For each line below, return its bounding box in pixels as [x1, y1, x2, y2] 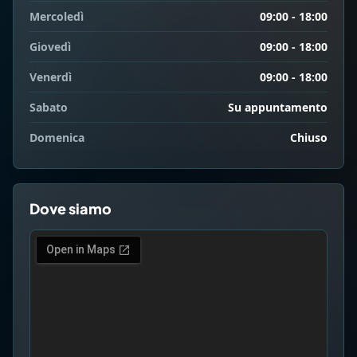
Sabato [29, 100, 68, 115]
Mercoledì [29, 9, 84, 24]
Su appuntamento [228, 100, 328, 115]
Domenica [29, 130, 84, 145]
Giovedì [29, 39, 71, 54]
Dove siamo [29, 199, 112, 218]
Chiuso [290, 130, 328, 145]
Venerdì [29, 69, 72, 84]
